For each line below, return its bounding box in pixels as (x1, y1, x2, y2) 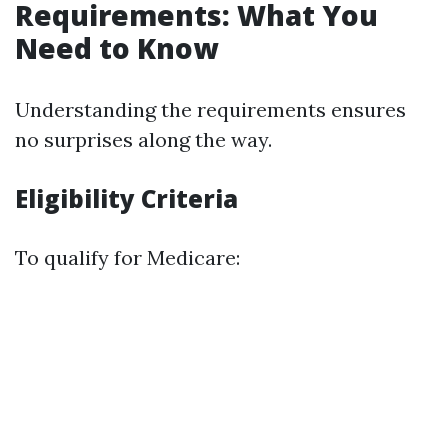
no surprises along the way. (15, 127, 272, 152)
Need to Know (15, 29, 218, 67)
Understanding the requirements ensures (15, 97, 406, 122)
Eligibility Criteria (15, 182, 238, 215)
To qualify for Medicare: (15, 245, 240, 270)
